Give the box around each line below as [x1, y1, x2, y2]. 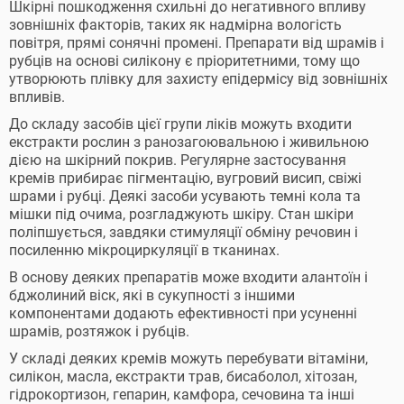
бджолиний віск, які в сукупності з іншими [9, 287, 295, 304]
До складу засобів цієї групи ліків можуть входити [9, 115, 352, 133]
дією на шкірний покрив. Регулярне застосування [9, 151, 346, 169]
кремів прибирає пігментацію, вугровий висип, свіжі [9, 170, 362, 187]
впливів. [9, 88, 65, 106]
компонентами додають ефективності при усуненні [9, 305, 357, 322]
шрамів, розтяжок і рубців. [9, 323, 189, 340]
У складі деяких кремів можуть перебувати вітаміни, [9, 350, 368, 367]
